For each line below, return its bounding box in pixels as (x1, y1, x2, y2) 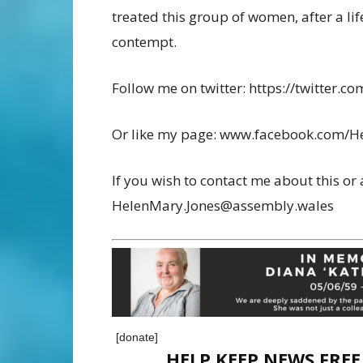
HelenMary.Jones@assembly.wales (112, 196, 334, 216)
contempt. (112, 32, 177, 52)
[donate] (116, 330, 158, 344)
